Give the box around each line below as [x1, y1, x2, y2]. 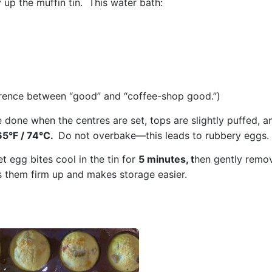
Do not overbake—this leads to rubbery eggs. [58, 129, 269, 141]
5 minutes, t [138, 153, 194, 166]
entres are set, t [81, 114, 154, 126]
